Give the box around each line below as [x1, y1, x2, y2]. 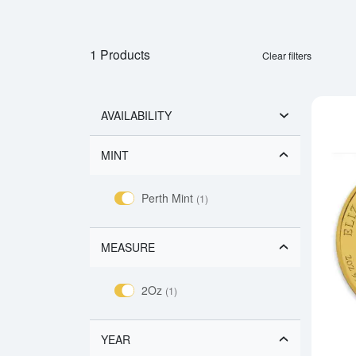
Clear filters [262, 48, 312, 62]
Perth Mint [141, 189, 197, 206]
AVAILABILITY [100, 106, 172, 123]
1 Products [89, 44, 150, 63]
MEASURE [100, 238, 155, 255]
